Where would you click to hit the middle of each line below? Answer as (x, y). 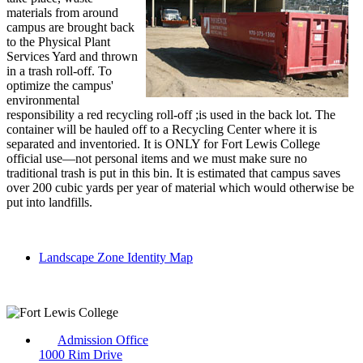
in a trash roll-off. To (59, 71)
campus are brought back (70, 28)
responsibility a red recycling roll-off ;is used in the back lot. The (171, 115)
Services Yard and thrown (72, 57)
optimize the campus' (60, 86)
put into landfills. (49, 203)
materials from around (62, 13)
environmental (43, 100)
